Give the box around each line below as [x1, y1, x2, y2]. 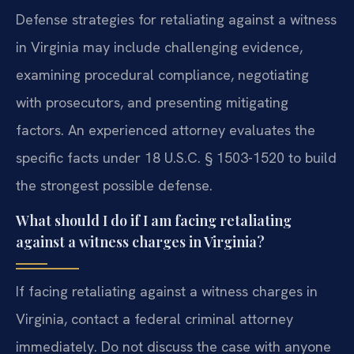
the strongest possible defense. [16, 175, 213, 194]
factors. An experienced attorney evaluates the [16, 120, 315, 139]
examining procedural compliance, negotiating [16, 65, 309, 84]
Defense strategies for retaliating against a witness [16, 9, 337, 28]
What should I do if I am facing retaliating [16, 211, 292, 231]
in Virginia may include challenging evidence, [16, 37, 303, 56]
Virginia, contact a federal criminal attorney [16, 310, 293, 329]
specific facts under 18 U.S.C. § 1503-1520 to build [16, 148, 337, 167]
